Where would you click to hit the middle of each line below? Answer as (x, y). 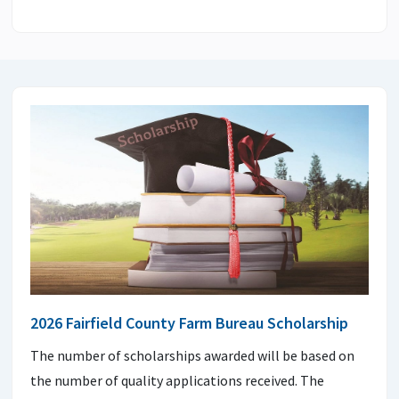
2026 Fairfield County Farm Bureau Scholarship (189, 323)
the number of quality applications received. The (177, 381)
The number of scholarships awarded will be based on (192, 356)
